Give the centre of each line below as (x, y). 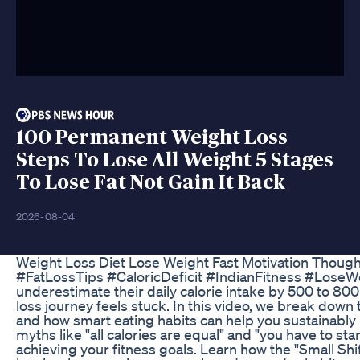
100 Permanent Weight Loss (152, 137)
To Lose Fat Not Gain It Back (151, 182)
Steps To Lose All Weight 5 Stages (175, 160)
